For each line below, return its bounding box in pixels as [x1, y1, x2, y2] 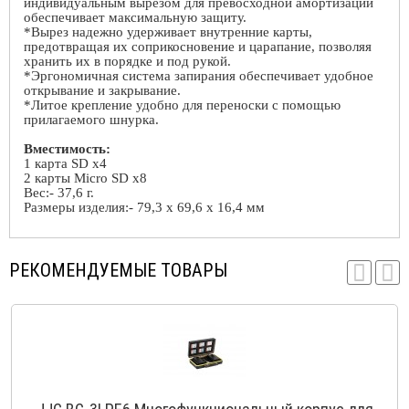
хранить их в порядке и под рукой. [24, 53, 231, 68]
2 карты [24, 170, 74, 185]
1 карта [24, 155, 71, 171]
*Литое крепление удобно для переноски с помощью [24, 97, 341, 112]
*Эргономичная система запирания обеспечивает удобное [24, 68, 373, 83]
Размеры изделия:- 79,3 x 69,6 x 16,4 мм [24, 199, 265, 215]
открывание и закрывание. [24, 82, 181, 98]
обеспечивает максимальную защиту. [24, 9, 246, 25]
